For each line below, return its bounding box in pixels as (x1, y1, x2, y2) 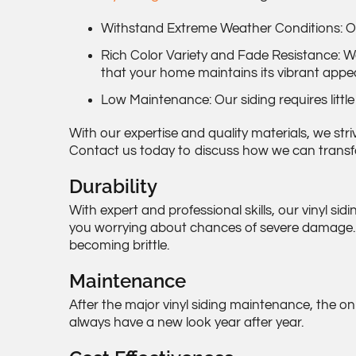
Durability (69, 175, 157, 199)
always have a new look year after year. (69, 315, 304, 330)
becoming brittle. (69, 238, 169, 253)
